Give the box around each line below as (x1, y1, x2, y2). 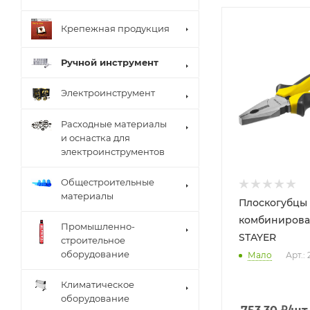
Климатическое (61, 279, 134, 290)
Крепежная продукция (61, 23, 170, 34)
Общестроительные (61, 176, 154, 188)
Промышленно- (61, 221, 135, 232)
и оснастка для (61, 132, 130, 143)
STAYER (239, 231, 276, 244)
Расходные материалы (61, 118, 167, 129)
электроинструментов (61, 146, 165, 157)
